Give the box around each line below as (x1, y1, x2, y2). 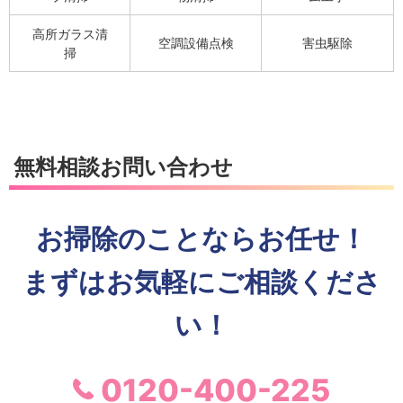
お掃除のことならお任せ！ (36, 222, 367, 255)
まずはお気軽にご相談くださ (22, 265, 381, 299)
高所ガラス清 (31, 26, 108, 42)
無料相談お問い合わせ (13, 154, 233, 181)
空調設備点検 (157, 35, 234, 51)
